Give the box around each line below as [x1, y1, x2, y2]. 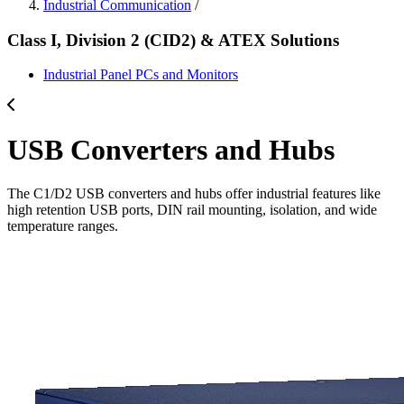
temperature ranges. [7, 218, 118, 234]
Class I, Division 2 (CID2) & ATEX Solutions [7, 30, 339, 50]
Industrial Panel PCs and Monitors [43, 67, 238, 83]
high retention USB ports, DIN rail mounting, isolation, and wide [7, 202, 377, 218]
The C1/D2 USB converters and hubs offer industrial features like [7, 186, 381, 202]
